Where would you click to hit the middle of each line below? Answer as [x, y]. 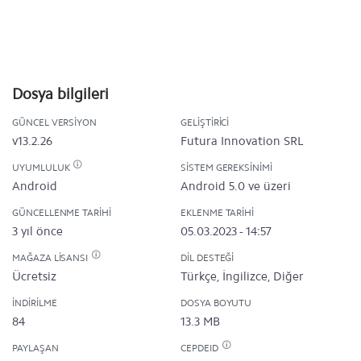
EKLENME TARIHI [218, 213]
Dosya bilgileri [60, 94]
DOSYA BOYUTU [216, 303]
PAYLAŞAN [35, 348]
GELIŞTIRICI [205, 122]
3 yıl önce [37, 231]
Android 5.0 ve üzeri [236, 186]
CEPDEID [201, 348]
